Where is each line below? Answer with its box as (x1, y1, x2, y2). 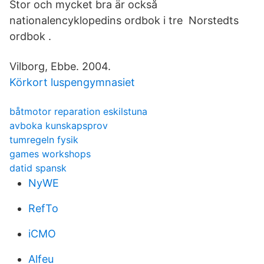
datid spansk (9, 162, 67, 174)
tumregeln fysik (9, 134, 78, 146)
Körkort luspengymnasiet (9, 76, 135, 88)
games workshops (9, 148, 91, 160)
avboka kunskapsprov (9, 120, 108, 131)
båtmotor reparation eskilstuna (9, 105, 147, 117)
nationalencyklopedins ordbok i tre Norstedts (9, 14, 239, 27)
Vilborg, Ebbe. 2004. (9, 60, 111, 72)
